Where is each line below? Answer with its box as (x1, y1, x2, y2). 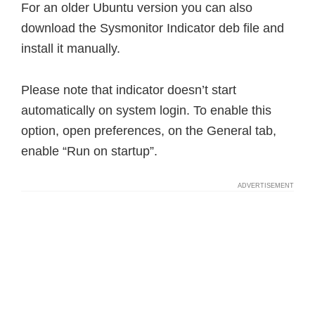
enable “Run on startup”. (21, 144, 157, 158)
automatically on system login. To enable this (21, 103, 271, 117)
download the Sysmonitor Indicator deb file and (21, 21, 284, 35)
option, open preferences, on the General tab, (21, 124, 276, 138)
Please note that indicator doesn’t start (21, 83, 236, 97)
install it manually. (21, 41, 120, 56)
